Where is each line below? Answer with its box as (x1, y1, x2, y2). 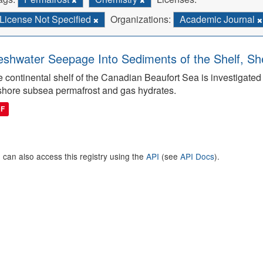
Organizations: (110, 12, 171, 26)
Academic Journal (180, 12, 257, 26)
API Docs (180, 150, 214, 162)
